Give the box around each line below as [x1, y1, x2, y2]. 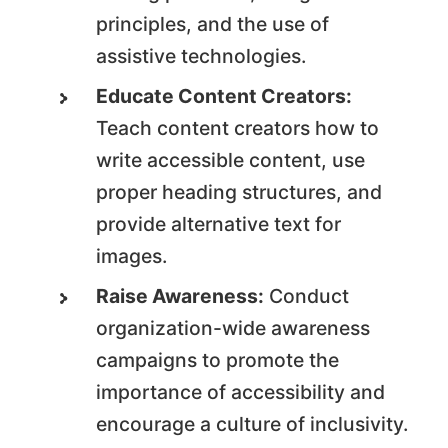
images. [96, 244, 168, 269]
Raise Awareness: [96, 284, 265, 309]
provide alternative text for [96, 212, 342, 237]
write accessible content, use [96, 148, 366, 173]
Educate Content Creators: [96, 84, 353, 109]
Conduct [264, 284, 350, 309]
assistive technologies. [96, 44, 307, 69]
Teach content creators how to [96, 116, 380, 141]
